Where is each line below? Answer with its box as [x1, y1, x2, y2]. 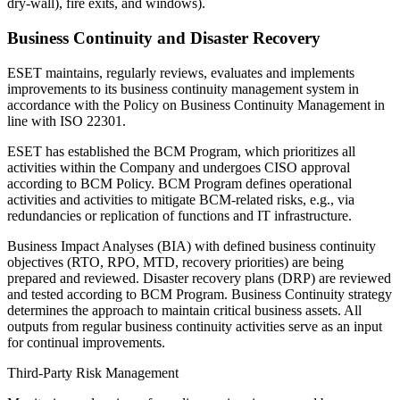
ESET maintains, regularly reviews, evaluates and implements [7, 64, 354, 80]
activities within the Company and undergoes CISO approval [7, 159, 350, 175]
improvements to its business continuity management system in [7, 80, 359, 96]
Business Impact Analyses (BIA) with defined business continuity [7, 237, 376, 254]
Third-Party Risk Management [7, 364, 179, 380]
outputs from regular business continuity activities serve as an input [7, 318, 382, 334]
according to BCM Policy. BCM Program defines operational [7, 175, 352, 191]
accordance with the [7, 96, 123, 112]
